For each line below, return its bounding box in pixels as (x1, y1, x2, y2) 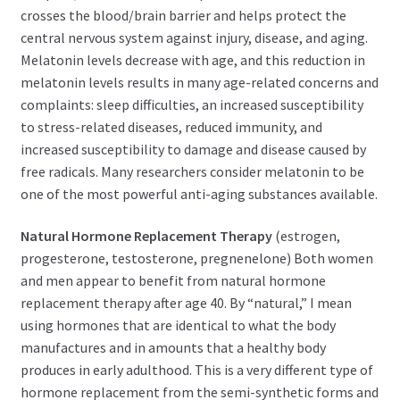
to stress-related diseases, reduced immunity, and (20, 117, 322, 136)
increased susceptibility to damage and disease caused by (20, 139, 366, 158)
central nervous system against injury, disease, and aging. (20, 28, 368, 46)
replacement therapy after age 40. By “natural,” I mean (20, 294, 352, 312)
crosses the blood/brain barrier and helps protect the (20, 5, 346, 24)
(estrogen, (271, 227, 340, 246)
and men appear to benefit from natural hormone (20, 271, 326, 290)
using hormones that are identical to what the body (20, 316, 336, 335)
